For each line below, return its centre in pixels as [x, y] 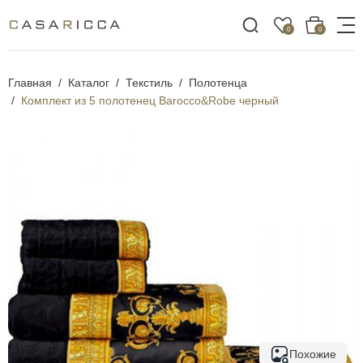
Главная [30, 83]
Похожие [313, 354]
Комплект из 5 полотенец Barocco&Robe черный [150, 100]
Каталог [89, 83]
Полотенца [218, 83]
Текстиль [149, 83]
